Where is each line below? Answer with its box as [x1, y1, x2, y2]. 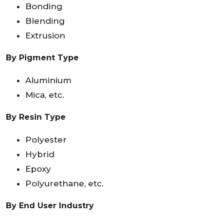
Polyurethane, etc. [25, 179, 104, 189]
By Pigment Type [6, 53, 79, 63]
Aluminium [25, 75, 72, 86]
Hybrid [25, 149, 54, 160]
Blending [25, 16, 65, 26]
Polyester [25, 135, 67, 145]
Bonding [25, 1, 62, 12]
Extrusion [25, 31, 65, 41]
